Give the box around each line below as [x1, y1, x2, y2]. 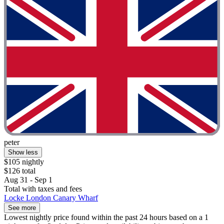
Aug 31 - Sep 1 [4, 175, 52, 184]
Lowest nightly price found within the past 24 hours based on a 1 [4, 213, 208, 222]
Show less [8, 148, 38, 156]
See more [8, 204, 36, 212]
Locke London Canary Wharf [4, 193, 98, 202]
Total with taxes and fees [4, 184, 82, 193]
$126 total [4, 166, 35, 175]
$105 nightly [4, 157, 44, 166]
